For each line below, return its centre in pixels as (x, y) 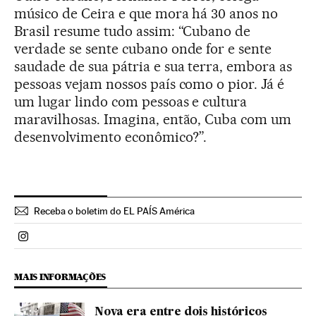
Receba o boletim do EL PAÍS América (114, 211)
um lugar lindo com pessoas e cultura (131, 101)
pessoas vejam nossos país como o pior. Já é (150, 84)
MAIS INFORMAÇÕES (60, 276)
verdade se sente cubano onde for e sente (143, 48)
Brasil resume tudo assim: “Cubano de (133, 31)
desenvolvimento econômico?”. (111, 136)
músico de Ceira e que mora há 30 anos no (146, 13)
